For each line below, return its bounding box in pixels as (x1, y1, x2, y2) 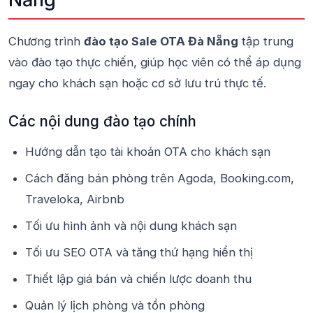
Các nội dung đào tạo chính (8, 112, 196, 130)
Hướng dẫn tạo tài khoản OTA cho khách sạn (25, 145, 270, 159)
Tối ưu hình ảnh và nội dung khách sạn (25, 219, 237, 233)
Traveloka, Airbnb (25, 192, 124, 206)
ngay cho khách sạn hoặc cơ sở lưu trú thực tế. (8, 76, 266, 90)
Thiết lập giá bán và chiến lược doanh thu (25, 272, 252, 286)
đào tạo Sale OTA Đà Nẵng (84, 34, 238, 48)
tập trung (238, 34, 293, 48)
